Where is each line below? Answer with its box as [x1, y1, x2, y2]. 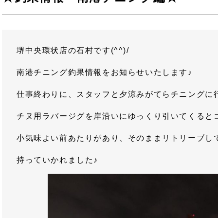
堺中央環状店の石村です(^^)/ [17, 46, 129, 54]
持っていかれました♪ [17, 156, 99, 164]
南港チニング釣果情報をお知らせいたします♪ [17, 68, 193, 76]
